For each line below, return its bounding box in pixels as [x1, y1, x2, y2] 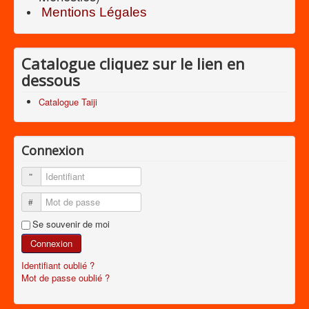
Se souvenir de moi [32, 217, 110, 230]
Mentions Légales [41, 4, 147, 19]
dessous [21, 69, 80, 90]
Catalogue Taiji [39, 94, 97, 108]
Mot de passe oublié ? [21, 270, 110, 284]
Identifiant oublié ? [21, 258, 94, 272]
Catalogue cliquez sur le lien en [21, 52, 245, 74]
